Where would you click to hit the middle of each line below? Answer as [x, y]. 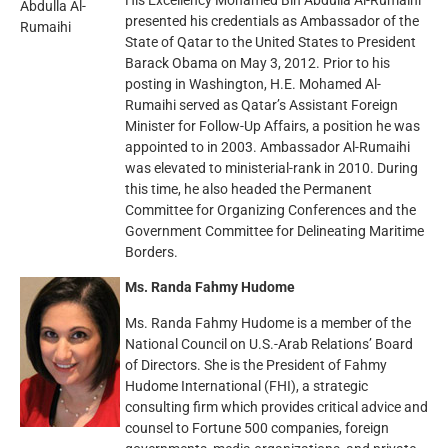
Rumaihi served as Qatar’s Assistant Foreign [261, 105]
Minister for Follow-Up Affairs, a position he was [272, 126]
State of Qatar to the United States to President [270, 42]
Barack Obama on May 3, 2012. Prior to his [257, 63]
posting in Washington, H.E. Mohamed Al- [253, 84]
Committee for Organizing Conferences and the [270, 210]
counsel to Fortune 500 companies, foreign [257, 428]
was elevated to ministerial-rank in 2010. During [271, 168]
